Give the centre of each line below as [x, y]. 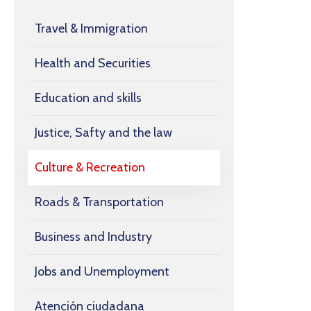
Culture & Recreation [90, 168]
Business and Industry [93, 237]
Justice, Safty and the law [103, 133]
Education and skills [88, 98]
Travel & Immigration [91, 29]
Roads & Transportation [99, 202]
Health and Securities [93, 64]
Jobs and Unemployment [102, 272]
